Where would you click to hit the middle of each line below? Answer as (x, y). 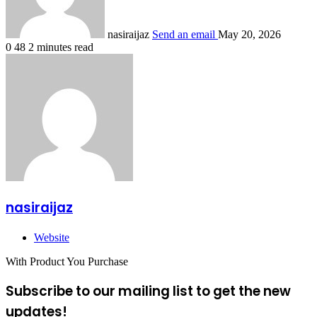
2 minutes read (61, 47)
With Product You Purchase (67, 261)
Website (52, 237)
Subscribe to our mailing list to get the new (148, 292)
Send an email (184, 35)
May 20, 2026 (249, 35)
